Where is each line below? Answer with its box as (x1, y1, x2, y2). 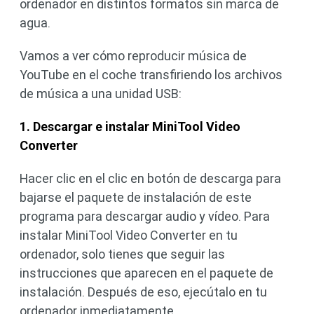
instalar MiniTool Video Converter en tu (20, 227, 238, 243)
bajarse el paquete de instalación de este (20, 189, 252, 205)
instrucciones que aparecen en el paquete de (20, 265, 273, 280)
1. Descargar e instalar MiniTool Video (20, 118, 240, 134)
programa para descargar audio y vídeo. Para (20, 208, 270, 224)
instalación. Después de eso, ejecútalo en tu (20, 284, 267, 299)
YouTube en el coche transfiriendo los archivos (20, 67, 282, 82)
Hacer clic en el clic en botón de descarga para (20, 170, 281, 186)
